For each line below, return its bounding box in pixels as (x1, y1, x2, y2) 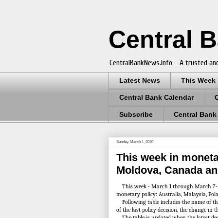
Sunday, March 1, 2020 (116, 140, 153, 145)
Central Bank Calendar (119, 93, 194, 102)
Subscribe (119, 110, 153, 118)
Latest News (119, 76, 160, 85)
